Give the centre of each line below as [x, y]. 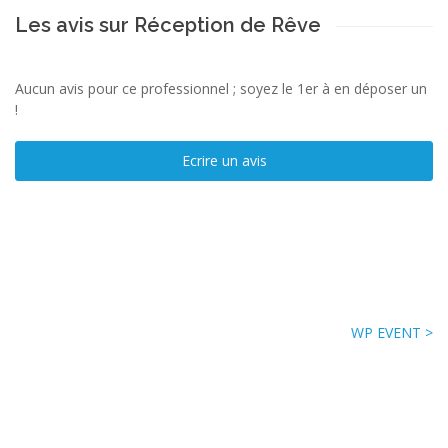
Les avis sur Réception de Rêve [168, 24]
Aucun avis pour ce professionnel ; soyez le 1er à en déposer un [221, 88]
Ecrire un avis [224, 160]
